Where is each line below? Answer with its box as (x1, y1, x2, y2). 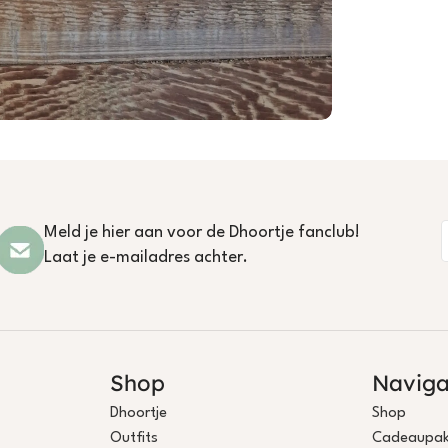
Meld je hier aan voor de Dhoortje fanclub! (43, 223, 360, 241)
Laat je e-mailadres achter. (43, 248, 248, 266)
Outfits (109, 430, 158, 446)
